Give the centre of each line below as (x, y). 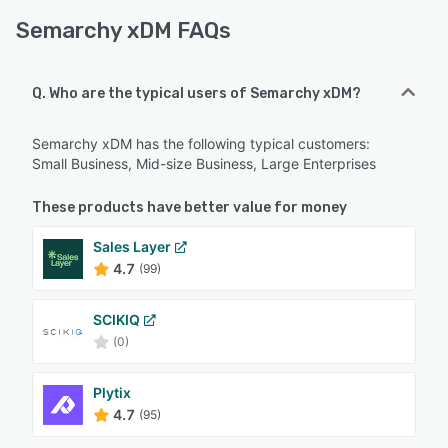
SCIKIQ (116, 319)
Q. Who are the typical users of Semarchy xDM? (196, 93)
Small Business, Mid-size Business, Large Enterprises (204, 163)
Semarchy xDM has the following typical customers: (201, 143)
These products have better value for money (189, 207)
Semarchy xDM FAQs (123, 30)
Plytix (112, 392)
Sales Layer (132, 246)
